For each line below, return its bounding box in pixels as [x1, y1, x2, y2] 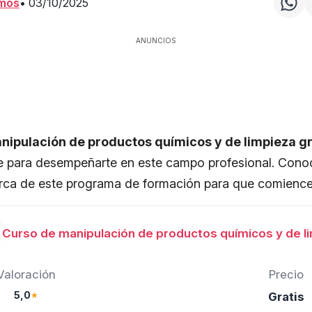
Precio [269, 267, 304, 282]
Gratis [268, 290, 304, 304]
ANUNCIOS [136, 36, 176, 45]
